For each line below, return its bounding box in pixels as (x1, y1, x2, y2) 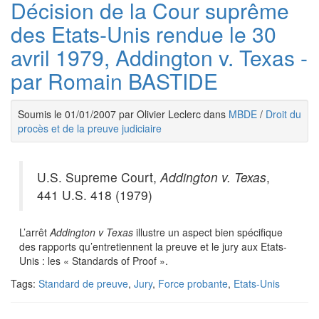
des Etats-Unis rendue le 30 (11, 19, 276, 49)
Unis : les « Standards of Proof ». (19, 253, 168, 268)
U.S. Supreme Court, (37, 168, 160, 186)
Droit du (266, 107, 301, 121)
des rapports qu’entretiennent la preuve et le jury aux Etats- (19, 239, 287, 253)
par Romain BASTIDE (11, 66, 218, 96)
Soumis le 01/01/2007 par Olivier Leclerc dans (18, 107, 229, 121)
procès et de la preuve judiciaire (18, 121, 162, 135)
